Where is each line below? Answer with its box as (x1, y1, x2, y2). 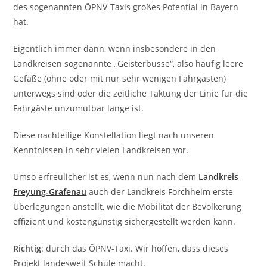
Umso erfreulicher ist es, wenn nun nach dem (13, 171, 199, 182)
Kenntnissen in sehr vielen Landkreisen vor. (13, 144, 189, 156)
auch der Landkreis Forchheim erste (86, 186, 234, 197)
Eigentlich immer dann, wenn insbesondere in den (13, 43, 216, 54)
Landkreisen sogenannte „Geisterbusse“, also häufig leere (13, 58, 244, 69)
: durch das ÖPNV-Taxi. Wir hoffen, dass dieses (41, 243, 229, 254)
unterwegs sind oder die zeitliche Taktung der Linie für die (13, 88, 249, 99)
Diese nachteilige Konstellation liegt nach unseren (13, 129, 215, 141)
